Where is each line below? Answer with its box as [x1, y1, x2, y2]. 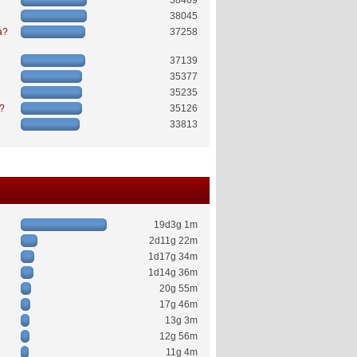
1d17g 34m [148, 250, 198, 262]
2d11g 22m [149, 234, 198, 246]
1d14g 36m [148, 266, 198, 278]
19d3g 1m [154, 218, 198, 230]
